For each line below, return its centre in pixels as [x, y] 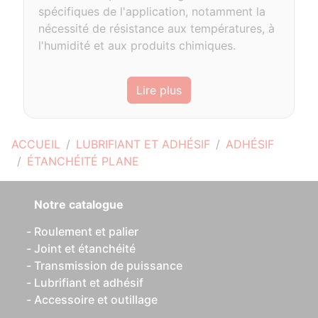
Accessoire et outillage [96, 300]
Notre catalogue [79, 204]
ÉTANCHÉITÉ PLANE [83, 161]
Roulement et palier [86, 231]
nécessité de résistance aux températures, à [157, 28]
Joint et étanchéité [85, 248]
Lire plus [159, 90]
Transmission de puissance [108, 265]
